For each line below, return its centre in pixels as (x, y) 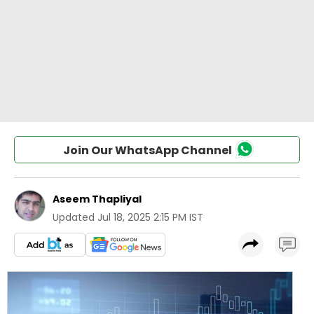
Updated (74, 217)
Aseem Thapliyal (97, 199)
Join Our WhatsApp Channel (147, 150)
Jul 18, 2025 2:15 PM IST (150, 217)
